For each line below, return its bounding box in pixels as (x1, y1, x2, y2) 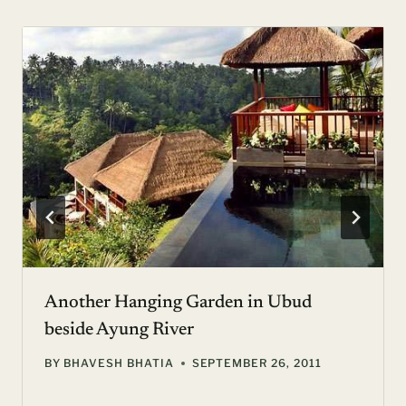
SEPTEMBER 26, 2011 (191, 356, 322, 371)
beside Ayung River (44, 321, 194, 340)
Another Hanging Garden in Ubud (44, 294, 312, 313)
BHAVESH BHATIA (63, 356, 174, 371)
